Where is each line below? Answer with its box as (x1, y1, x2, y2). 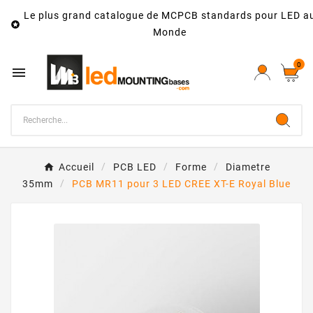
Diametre (225, 161, 270, 173)
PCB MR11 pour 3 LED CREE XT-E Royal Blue (72, 178, 291, 190)
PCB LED (112, 161, 156, 173)
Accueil (58, 161, 94, 173)
